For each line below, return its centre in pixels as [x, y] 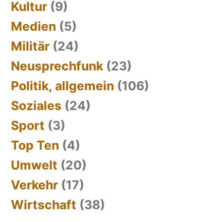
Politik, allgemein [62, 85]
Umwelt [34, 165]
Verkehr [34, 185]
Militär [30, 46]
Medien [33, 26]
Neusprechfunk [57, 66]
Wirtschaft [44, 204]
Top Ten [35, 145]
